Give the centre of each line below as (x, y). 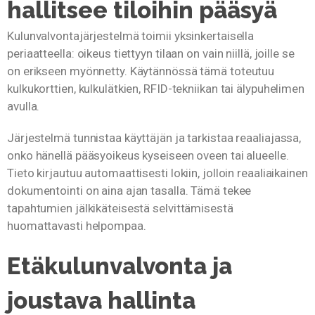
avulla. (24, 106)
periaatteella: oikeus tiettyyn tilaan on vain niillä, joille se (151, 53)
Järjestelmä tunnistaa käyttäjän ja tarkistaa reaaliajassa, (154, 138)
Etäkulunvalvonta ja (120, 266)
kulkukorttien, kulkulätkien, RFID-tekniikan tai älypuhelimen (156, 88)
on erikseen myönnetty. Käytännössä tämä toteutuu (141, 71)
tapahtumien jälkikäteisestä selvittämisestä (120, 208)
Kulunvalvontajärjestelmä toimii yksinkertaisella (131, 36)
